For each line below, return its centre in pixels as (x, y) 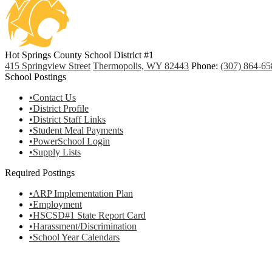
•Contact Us (53, 97)
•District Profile (59, 108)
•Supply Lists (55, 152)
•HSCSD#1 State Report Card (87, 215)
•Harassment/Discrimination (83, 226)
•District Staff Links (67, 119)
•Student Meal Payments (76, 130)
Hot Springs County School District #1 (79, 55)
